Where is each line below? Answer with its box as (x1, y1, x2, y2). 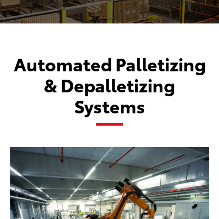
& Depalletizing (44, 72, 175, 97)
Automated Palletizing (13, 51, 206, 76)
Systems (74, 93, 145, 118)
